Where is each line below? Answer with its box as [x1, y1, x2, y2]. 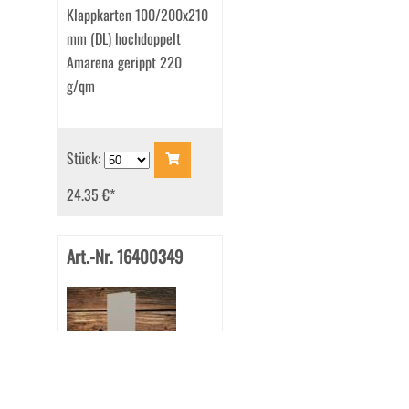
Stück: [66, 146, 104, 169]
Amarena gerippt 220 [66, 51, 182, 74]
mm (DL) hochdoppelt [66, 27, 181, 50]
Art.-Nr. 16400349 [66, 244, 183, 269]
